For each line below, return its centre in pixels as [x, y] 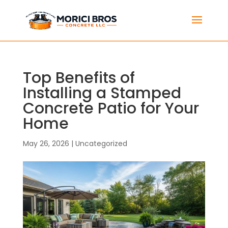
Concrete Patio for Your [111, 108]
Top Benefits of [79, 78]
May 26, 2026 [46, 144]
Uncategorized [101, 144]
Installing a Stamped [102, 93]
